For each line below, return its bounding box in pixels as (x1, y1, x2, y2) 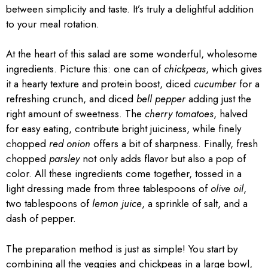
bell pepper (136, 92, 185, 106)
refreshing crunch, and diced (6, 92, 136, 106)
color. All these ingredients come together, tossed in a (6, 166, 242, 181)
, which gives (206, 62, 262, 76)
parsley (49, 151, 80, 166)
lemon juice (92, 196, 142, 211)
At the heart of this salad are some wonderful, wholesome (6, 47, 257, 61)
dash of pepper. (6, 211, 76, 226)
